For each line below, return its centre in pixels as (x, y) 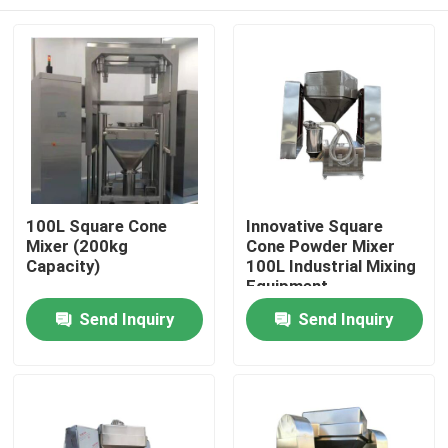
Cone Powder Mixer (320, 246)
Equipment (286, 286)
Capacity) (63, 266)
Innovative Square (314, 226)
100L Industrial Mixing (330, 266)
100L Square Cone (97, 226)
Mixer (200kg (77, 246)
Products (70, 378)
